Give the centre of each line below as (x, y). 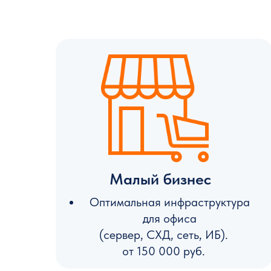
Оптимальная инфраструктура (170, 202)
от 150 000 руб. (164, 251)
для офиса (170, 218)
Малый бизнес (160, 179)
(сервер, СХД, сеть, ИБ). (164, 235)
